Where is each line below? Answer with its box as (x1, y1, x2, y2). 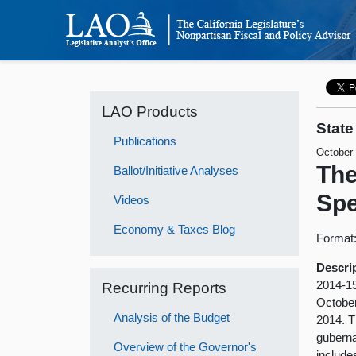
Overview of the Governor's (114, 340, 257, 354)
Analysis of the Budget (114, 311, 230, 324)
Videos (114, 192, 150, 207)
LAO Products (102, 103, 199, 120)
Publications (114, 133, 177, 148)
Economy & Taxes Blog (114, 222, 236, 236)
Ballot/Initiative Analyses (114, 163, 239, 177)
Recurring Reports (102, 280, 227, 296)
